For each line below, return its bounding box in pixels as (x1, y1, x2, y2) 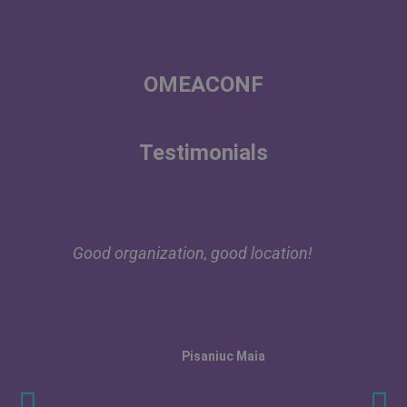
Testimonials (139, 140, 268, 166)
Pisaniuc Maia (182, 348, 265, 363)
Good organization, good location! (73, 244, 313, 263)
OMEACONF (144, 72, 263, 98)
